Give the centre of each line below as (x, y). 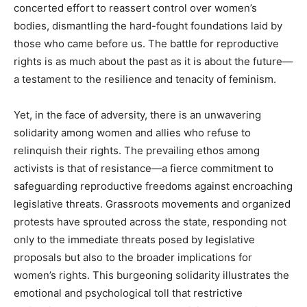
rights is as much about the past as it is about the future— (153, 61)
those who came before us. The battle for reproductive (146, 43)
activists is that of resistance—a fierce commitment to (144, 168)
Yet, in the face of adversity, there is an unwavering (137, 114)
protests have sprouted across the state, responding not (150, 221)
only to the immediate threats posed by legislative (134, 239)
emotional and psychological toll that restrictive (128, 293)
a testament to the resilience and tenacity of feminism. (145, 79)
